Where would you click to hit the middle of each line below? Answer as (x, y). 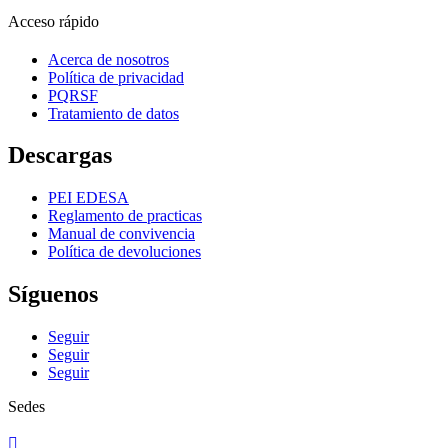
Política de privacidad (116, 77)
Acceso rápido (53, 21)
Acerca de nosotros (108, 59)
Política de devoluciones (124, 252)
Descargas (60, 155)
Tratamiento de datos (113, 113)
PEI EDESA (88, 198)
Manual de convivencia (121, 234)
